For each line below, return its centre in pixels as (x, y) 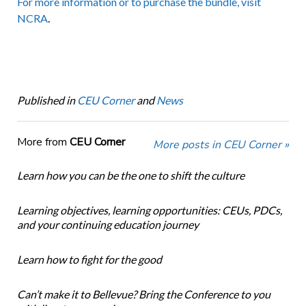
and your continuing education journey (108, 225)
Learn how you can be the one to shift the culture (130, 176)
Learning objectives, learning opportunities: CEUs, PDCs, (149, 210)
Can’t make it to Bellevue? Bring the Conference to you (143, 294)
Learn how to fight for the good (89, 260)
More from (43, 142)
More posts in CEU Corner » (221, 145)
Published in (46, 100)
